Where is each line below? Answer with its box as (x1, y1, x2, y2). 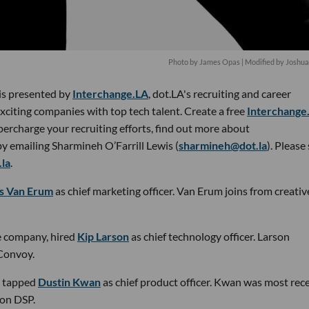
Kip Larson (77, 230, 129, 243)
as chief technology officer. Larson (131, 230, 290, 243)
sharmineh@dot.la (179, 139, 267, 152)
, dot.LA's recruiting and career (148, 87, 291, 100)
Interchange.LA (72, 87, 148, 100)
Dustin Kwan (38, 275, 101, 288)
